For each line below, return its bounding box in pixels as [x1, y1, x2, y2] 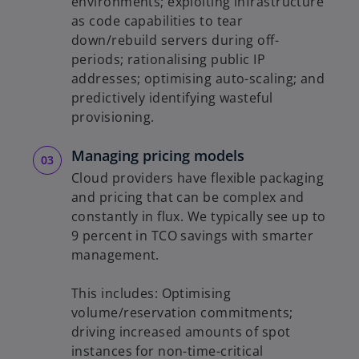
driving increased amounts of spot [71, 322, 291, 341]
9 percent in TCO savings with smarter [71, 226, 314, 244]
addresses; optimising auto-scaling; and [71, 69, 325, 87]
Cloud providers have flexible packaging [71, 168, 325, 187]
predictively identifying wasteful [71, 88, 273, 107]
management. [71, 245, 159, 264]
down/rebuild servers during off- [71, 30, 280, 49]
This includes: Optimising [71, 284, 232, 302]
